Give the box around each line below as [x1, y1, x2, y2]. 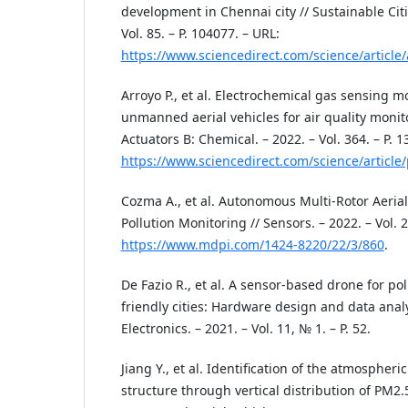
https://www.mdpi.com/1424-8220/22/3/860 [120, 236, 384, 254]
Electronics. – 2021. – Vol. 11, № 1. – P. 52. [120, 320, 371, 338]
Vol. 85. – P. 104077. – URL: [120, 25, 280, 43]
